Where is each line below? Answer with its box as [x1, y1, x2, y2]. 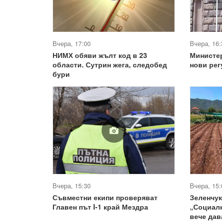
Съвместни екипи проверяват [53, 192, 158, 203]
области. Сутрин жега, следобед [53, 59, 167, 69]
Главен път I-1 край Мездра [53, 202, 148, 212]
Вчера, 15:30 [53, 181, 91, 191]
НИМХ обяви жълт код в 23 [53, 50, 147, 60]
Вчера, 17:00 [53, 39, 91, 48]
